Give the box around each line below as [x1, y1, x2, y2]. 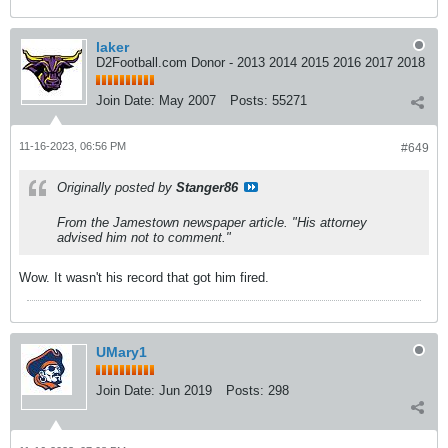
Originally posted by [57, 179, 176, 195]
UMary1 [96, 343, 147, 360]
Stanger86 [176, 179, 238, 195]
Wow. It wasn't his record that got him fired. [19, 269, 269, 285]
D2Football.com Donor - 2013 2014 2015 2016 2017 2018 [96, 54, 425, 70]
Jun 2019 [159, 382, 212, 398]
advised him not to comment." [57, 229, 231, 245]
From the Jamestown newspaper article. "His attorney [57, 214, 367, 230]
